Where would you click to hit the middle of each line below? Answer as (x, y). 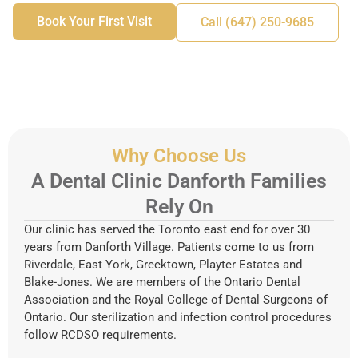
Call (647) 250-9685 (257, 22)
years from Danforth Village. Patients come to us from (169, 247)
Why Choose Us (179, 155)
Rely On (179, 206)
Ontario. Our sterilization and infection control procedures (178, 317)
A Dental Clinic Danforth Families (179, 181)
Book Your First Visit (94, 21)
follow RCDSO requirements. (100, 334)
